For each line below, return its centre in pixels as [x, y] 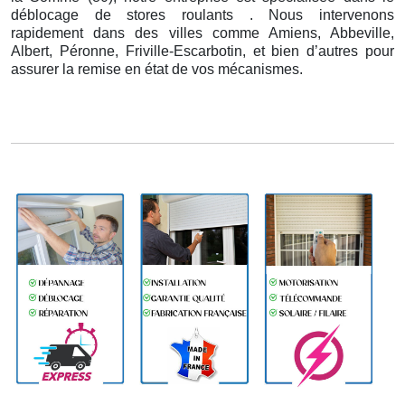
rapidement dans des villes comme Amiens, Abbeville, [202, 33]
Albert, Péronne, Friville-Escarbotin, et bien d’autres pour [202, 52]
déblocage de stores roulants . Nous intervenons [202, 15]
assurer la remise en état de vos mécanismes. [157, 70]
